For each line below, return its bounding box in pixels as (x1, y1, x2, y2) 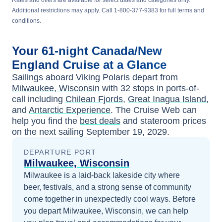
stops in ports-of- (130, 83, 199, 93)
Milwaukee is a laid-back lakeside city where (24, 171, 180, 179)
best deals (80, 116, 120, 126)
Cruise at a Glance (63, 58, 166, 71)
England (12, 58, 63, 71)
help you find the (12, 116, 77, 126)
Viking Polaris (76, 72, 130, 82)
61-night (42, 44, 92, 57)
